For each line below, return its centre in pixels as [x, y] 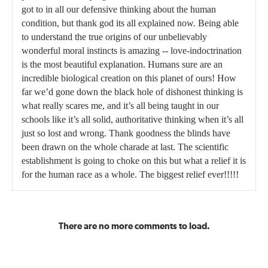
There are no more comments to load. [134, 226]
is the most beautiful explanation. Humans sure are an [122, 64]
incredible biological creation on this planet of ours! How [129, 78]
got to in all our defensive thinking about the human [119, 9]
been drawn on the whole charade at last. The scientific [125, 147]
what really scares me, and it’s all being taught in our [120, 105]
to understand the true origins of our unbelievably [114, 36]
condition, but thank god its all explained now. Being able [130, 23]
